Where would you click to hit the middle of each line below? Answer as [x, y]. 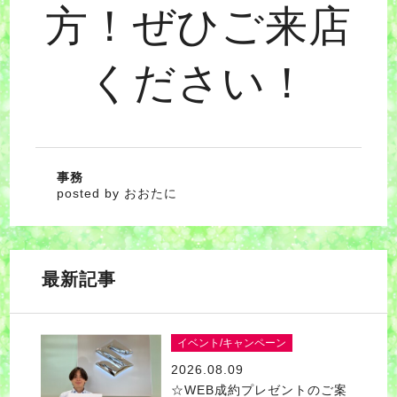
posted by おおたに [117, 193]
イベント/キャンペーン [231, 343]
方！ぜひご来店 [198, 26]
